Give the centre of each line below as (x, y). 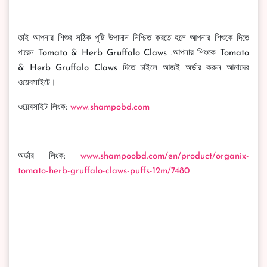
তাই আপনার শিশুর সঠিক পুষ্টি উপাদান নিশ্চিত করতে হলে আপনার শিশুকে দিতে (133, 38)
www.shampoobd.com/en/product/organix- (165, 156)
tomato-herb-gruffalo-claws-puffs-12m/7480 (104, 171)
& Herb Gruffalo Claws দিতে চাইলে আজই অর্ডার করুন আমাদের (133, 68)
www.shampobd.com (110, 108)
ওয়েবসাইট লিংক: (44, 108)
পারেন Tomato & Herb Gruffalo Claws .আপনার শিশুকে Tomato (133, 53)
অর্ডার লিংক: (49, 156)
